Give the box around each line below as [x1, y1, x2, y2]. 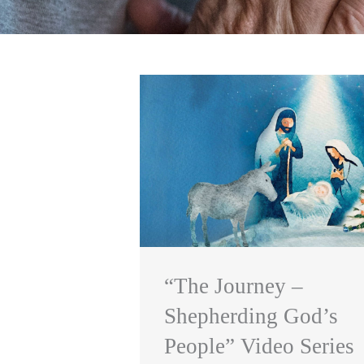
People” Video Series [164, 334, 354, 359]
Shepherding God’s [164, 304, 338, 329]
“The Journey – [164, 274, 303, 299]
